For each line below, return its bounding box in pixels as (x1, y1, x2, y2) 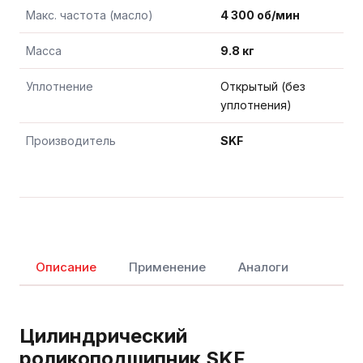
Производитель (26, 133, 116, 147)
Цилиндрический (19, 323, 187, 348)
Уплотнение (26, 79, 93, 93)
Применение (129, 258, 206, 275)
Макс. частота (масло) (26, 7, 153, 22)
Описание (36, 258, 96, 275)
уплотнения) (220, 97, 292, 112)
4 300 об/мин (220, 7, 300, 22)
